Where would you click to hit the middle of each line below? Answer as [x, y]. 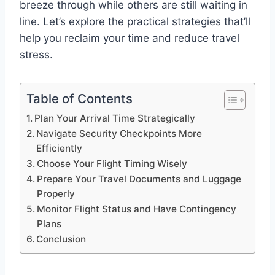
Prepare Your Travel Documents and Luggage [139, 179]
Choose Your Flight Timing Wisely [112, 163]
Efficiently [60, 148]
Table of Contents [79, 98]
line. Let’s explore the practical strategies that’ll [135, 21]
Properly [56, 193]
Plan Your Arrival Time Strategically [115, 118]
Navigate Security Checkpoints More [119, 133]
